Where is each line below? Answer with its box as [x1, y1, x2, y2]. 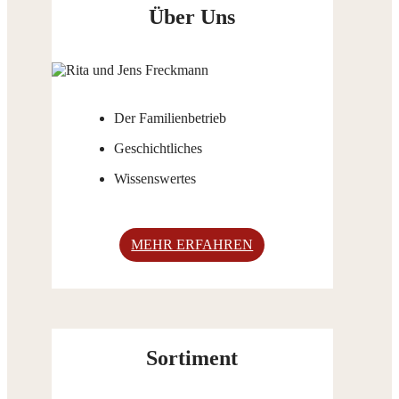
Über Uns [149, 5, 236, 28]
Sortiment [146, 346, 239, 370]
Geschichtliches [114, 141, 202, 157]
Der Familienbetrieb [114, 110, 226, 126]
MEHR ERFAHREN [131, 237, 254, 253]
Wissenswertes [114, 171, 196, 187]
